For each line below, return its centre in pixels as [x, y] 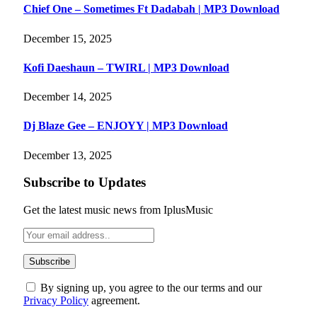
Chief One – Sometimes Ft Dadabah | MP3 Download [151, 9]
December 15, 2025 [68, 38]
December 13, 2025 [68, 155]
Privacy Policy [56, 301]
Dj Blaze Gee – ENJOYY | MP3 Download [126, 126]
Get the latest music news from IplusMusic [118, 210]
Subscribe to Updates [85, 183]
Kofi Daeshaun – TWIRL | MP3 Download [126, 67]
